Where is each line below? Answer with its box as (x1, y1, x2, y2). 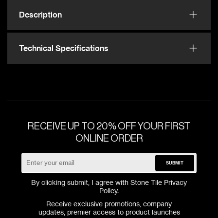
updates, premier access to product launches (38, 207, 180, 216)
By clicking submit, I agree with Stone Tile (31, 178, 164, 186)
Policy (99, 186, 117, 195)
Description (19, 9, 62, 19)
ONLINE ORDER (75, 133, 143, 144)
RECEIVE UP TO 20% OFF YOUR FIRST (28, 121, 190, 131)
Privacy (164, 178, 187, 186)
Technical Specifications (19, 43, 109, 53)
